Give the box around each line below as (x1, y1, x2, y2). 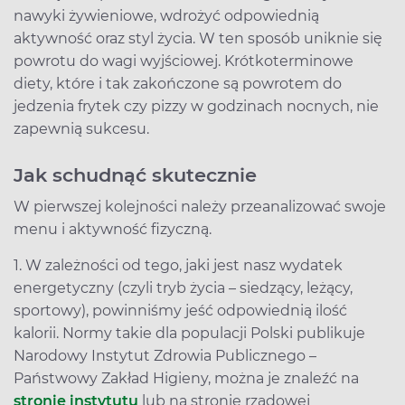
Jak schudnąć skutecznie (14, 163, 257, 186)
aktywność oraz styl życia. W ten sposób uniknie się (14, 29, 382, 47)
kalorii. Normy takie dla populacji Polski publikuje (14, 324, 365, 342)
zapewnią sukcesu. (14, 119, 149, 137)
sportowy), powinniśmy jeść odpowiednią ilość (14, 301, 347, 319)
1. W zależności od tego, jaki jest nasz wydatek (14, 256, 343, 274)
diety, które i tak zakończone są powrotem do (14, 74, 342, 92)
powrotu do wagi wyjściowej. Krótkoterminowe (14, 52, 353, 70)
